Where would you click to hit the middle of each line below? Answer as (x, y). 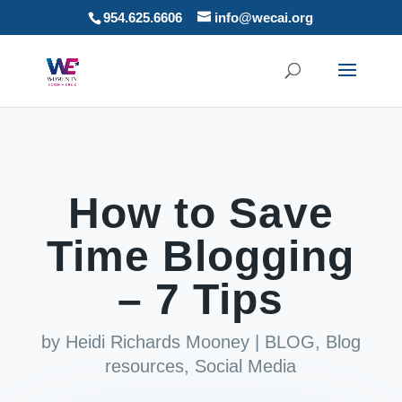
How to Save (201, 213)
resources (145, 366)
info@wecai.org (264, 18)
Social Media (246, 366)
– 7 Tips (201, 299)
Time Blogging (201, 256)
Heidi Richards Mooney (157, 342)
